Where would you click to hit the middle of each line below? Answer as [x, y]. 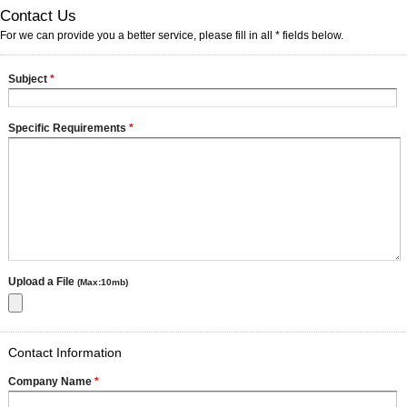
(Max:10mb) [103, 282]
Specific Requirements [69, 128]
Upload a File [43, 282]
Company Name [51, 382]
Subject [29, 79]
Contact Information [65, 352]
